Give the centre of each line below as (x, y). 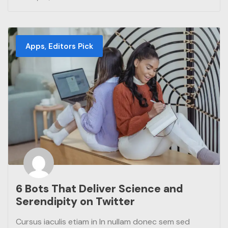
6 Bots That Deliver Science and (99, 189)
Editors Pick (71, 46)
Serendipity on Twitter (75, 202)
